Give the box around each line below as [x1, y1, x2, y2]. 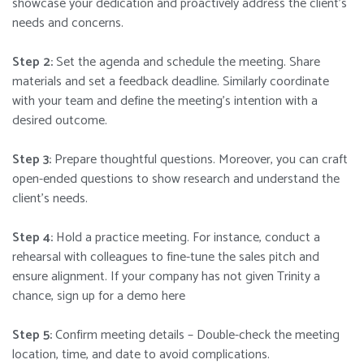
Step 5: [12, 324, 52, 347]
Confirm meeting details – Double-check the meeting [52, 324, 340, 347]
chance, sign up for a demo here [12, 285, 188, 308]
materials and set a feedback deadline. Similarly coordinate [12, 71, 329, 93]
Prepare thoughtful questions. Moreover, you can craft [51, 149, 348, 171]
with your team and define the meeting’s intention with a [12, 90, 318, 113]
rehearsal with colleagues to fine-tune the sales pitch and [12, 246, 319, 269]
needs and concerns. [12, 12, 127, 35]
